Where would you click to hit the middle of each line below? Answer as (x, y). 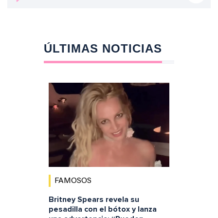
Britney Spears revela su (94, 200)
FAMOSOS (73, 181)
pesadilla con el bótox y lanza (102, 209)
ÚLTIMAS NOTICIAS (103, 48)
